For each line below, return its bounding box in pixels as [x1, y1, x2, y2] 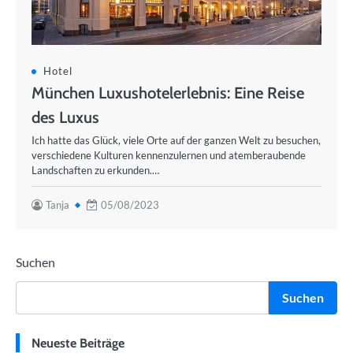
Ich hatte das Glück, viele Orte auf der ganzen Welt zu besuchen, [32, 134, 321, 147]
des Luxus [32, 107, 99, 127]
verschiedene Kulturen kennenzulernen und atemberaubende [32, 149, 306, 162]
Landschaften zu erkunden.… [32, 164, 159, 176]
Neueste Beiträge [32, 335, 124, 351]
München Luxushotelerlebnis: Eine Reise [32, 83, 304, 102]
